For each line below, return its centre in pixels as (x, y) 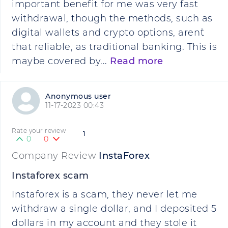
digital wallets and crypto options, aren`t (108, 33)
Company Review (54, 156)
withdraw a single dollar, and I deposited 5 (114, 209)
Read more (137, 61)
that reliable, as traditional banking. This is (114, 47)
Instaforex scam (50, 176)
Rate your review (39, 131)
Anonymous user (78, 96)
